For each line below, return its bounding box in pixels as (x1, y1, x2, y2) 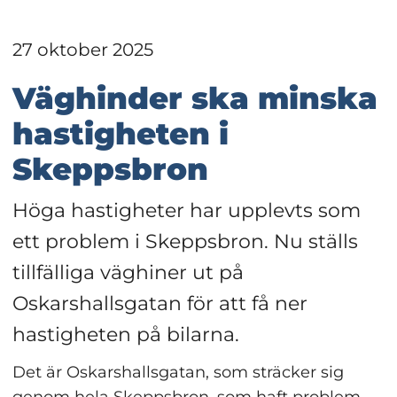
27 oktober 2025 (12, 39, 153, 61)
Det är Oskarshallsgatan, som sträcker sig (12, 362, 344, 382)
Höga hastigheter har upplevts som (12, 198, 361, 222)
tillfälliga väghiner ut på (12, 260, 244, 284)
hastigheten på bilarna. (12, 322, 239, 346)
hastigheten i (12, 115, 229, 153)
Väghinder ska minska (12, 80, 378, 118)
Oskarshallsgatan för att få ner (12, 291, 307, 315)
